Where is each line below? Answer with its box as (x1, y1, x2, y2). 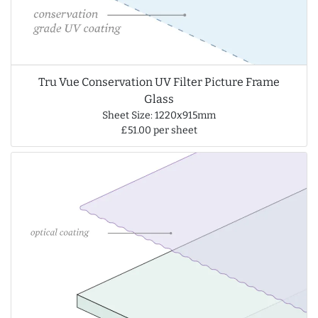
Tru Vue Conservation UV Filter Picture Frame (38, 75, 280, 89)
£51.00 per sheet (121, 124, 197, 136)
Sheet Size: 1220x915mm (102, 109, 216, 121)
